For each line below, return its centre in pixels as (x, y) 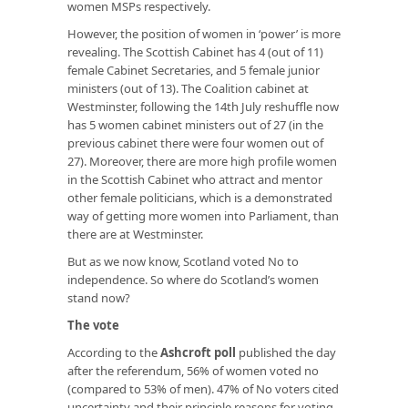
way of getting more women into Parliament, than (203, 215)
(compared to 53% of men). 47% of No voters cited (203, 388)
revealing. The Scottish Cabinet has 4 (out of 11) (195, 51)
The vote (93, 325)
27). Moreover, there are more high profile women (202, 161)
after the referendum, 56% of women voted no (193, 370)
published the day (286, 352)
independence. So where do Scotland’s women (193, 279)
